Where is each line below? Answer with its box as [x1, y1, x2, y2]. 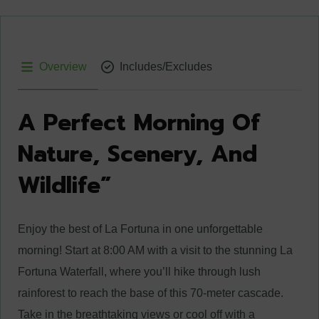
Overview [39, 61, 87, 73]
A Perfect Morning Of [18, 105, 260, 140]
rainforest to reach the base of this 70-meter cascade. [18, 287, 283, 299]
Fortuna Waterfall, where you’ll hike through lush [18, 266, 261, 278]
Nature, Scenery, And [18, 137, 257, 172]
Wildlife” [18, 168, 111, 203]
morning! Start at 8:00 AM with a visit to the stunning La [18, 244, 293, 256]
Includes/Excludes [120, 61, 212, 73]
